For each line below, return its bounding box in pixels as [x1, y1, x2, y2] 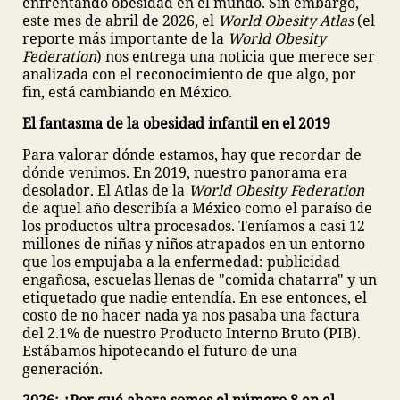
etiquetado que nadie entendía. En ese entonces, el [22, 287, 367, 307]
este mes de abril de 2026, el [22, 11, 218, 30]
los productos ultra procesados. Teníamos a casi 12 [22, 216, 365, 236]
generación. [22, 359, 103, 379]
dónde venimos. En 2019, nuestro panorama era [22, 162, 347, 182]
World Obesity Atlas [218, 11, 354, 30]
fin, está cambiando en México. [22, 82, 232, 102]
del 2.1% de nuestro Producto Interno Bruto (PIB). [22, 323, 361, 343]
